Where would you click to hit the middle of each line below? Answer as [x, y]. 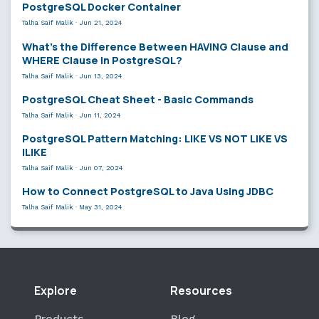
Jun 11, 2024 [100, 115]
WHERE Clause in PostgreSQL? [102, 60]
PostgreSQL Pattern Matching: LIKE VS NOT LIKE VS [155, 138]
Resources [201, 291]
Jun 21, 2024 [100, 23]
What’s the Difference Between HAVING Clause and [155, 46]
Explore [56, 291]
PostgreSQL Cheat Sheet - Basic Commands [138, 99]
